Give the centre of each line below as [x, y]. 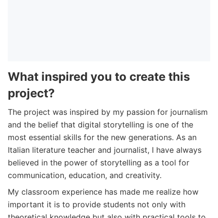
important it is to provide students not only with [97, 204]
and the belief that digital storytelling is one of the [100, 124]
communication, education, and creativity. [85, 175]
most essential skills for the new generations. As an [102, 137]
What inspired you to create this [99, 76]
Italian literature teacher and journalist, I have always [105, 150]
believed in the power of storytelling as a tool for [99, 162]
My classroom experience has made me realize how [103, 191]
